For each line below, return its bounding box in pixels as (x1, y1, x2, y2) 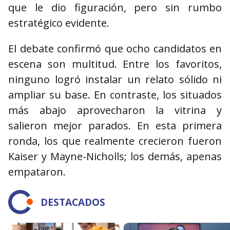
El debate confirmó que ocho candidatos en (8, 42, 222, 55)
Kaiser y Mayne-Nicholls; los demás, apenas (8, 149, 222, 163)
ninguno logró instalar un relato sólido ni (8, 72, 222, 86)
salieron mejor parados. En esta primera (8, 119, 222, 132)
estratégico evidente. (8, 16, 109, 30)
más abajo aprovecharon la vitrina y (8, 103, 222, 117)
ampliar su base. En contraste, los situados (8, 88, 222, 102)
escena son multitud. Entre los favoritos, (8, 57, 222, 71)
